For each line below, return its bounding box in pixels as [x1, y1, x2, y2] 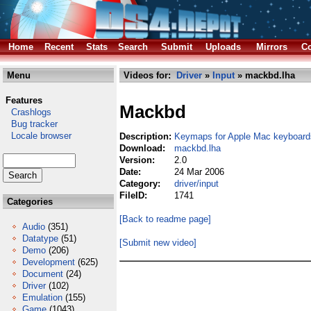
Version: [119, 155, 158, 165]
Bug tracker [3, 119, 58, 129]
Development [22, 257, 75, 267]
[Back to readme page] [119, 214, 211, 224]
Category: [119, 178, 163, 189]
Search [118, 42, 148, 52]
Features [6, 95, 42, 106]
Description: [119, 131, 174, 142]
